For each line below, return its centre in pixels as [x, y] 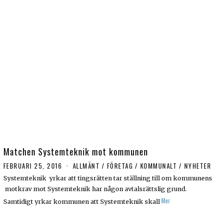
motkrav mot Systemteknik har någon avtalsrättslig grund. [95, 189]
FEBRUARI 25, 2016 [33, 165]
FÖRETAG [120, 165]
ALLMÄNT [86, 165]
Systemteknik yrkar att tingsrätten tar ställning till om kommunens [108, 178]
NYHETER [198, 165]
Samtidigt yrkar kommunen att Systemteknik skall [81, 201]
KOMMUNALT [159, 165]
